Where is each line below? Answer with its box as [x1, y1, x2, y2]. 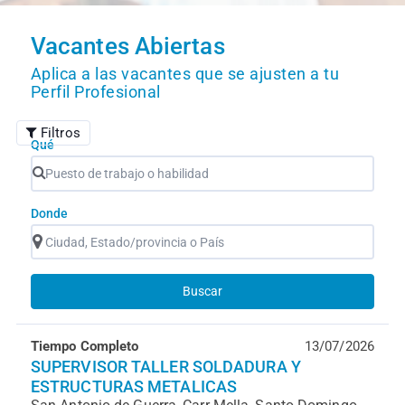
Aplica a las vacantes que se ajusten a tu [30, 65, 340, 83]
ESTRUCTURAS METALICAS [30, 377, 238, 396]
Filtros [41, 125, 80, 141]
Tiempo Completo [30, 338, 139, 354]
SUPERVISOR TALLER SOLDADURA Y [30, 357, 301, 376]
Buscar [183, 284, 222, 298]
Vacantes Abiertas [30, 33, 225, 60]
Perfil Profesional [30, 83, 161, 101]
